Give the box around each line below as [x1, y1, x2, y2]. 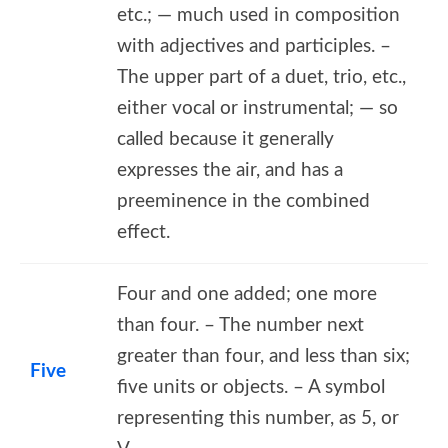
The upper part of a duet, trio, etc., [117, 67, 406, 87]
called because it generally [117, 129, 334, 149]
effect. [117, 222, 170, 242]
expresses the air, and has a [117, 160, 343, 180]
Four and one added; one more [117, 284, 377, 304]
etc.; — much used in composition [117, 5, 400, 25]
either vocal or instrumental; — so [117, 98, 398, 118]
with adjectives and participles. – [117, 36, 391, 56]
